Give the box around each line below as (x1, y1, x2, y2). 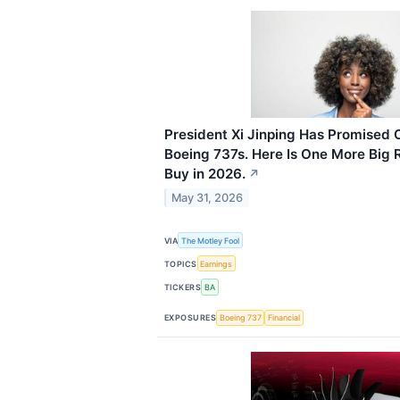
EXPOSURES (164, 312, 217, 323)
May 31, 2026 (171, 190, 244, 204)
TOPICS (164, 258, 197, 269)
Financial (268, 312, 301, 323)
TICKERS (164, 281, 202, 292)
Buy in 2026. (164, 165, 246, 183)
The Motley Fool (181, 235, 240, 246)
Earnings (200, 258, 233, 269)
